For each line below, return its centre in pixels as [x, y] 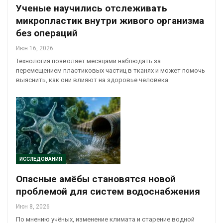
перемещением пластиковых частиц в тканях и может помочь [111, 71]
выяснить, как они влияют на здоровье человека [92, 80]
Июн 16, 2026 [35, 49]
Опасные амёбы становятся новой [96, 179]
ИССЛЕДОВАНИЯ [41, 159]
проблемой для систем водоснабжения [108, 191]
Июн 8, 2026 [33, 206]
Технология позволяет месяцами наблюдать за [88, 61]
